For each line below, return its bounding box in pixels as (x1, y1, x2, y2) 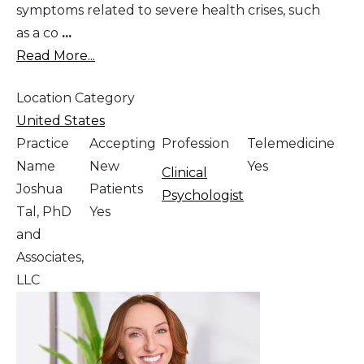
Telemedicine (247, 136, 335, 152)
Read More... (16, 48, 95, 64)
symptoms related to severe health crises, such (16, 2, 320, 19)
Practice (16, 136, 69, 152)
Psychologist (162, 188, 244, 204)
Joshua (16, 181, 63, 197)
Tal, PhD (16, 204, 71, 220)
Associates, (16, 249, 84, 266)
